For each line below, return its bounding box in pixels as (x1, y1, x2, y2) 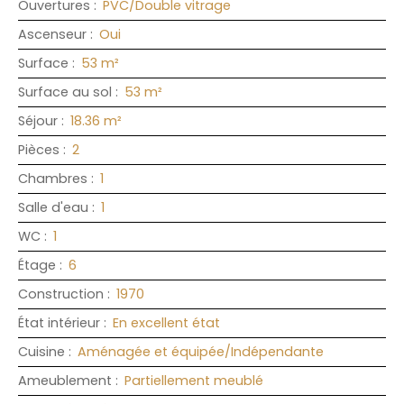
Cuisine (18, 342, 65, 361)
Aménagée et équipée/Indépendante (78, 342, 324, 361)
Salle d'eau (18, 197, 88, 216)
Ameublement (18, 371, 112, 390)
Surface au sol (18, 82, 112, 101)
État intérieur (18, 313, 100, 332)
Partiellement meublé (124, 371, 263, 390)
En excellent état (113, 313, 220, 332)
